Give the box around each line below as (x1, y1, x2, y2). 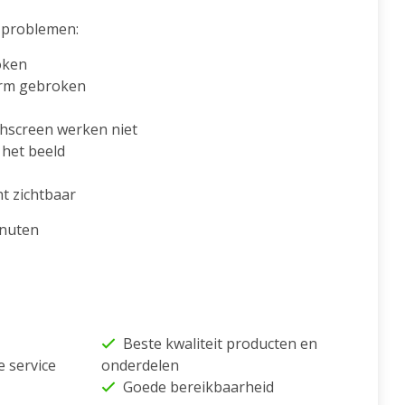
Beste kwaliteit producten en (122, 334, 317, 354)
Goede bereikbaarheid (122, 377, 274, 398)
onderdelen (101, 355, 179, 376)
